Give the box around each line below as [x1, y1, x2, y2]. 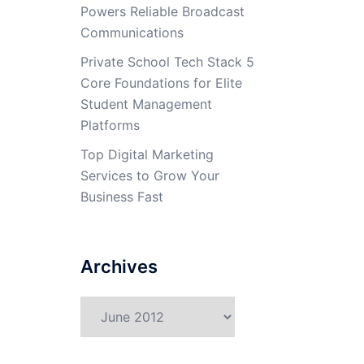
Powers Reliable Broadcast [80, 3, 245, 19]
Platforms [80, 117, 140, 133]
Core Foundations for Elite [80, 75, 242, 91]
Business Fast [80, 188, 163, 205]
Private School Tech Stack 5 [80, 54, 254, 70]
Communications [80, 24, 184, 41]
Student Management [80, 96, 212, 112]
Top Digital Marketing [80, 146, 214, 162]
